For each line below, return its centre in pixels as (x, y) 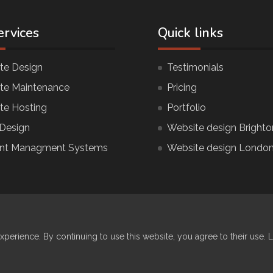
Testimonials (195, 67)
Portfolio (186, 107)
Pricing (182, 87)
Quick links (190, 33)
